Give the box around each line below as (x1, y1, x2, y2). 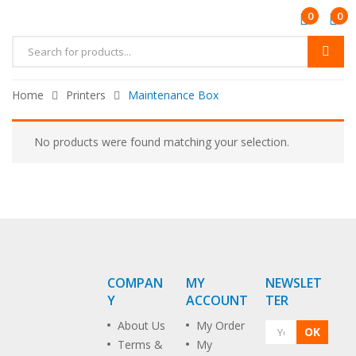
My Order (196, 318, 245, 333)
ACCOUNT (186, 292, 248, 309)
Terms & (117, 337, 163, 352)
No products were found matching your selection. (34, 134, 289, 149)
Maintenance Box (128, 87, 219, 103)
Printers (66, 87, 106, 103)
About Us (117, 318, 165, 333)
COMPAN (106, 274, 163, 292)
